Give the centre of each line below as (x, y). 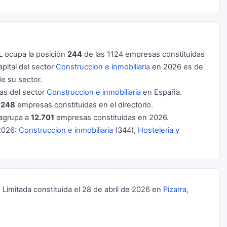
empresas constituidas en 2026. (111, 118)
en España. (161, 92)
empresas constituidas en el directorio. (84, 105)
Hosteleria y (159, 130)
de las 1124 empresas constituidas (143, 54)
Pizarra (175, 190)
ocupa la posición (35, 54)
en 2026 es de (177, 67)
